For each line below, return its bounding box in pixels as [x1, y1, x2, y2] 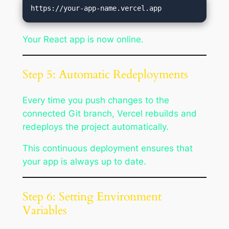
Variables [22, 202, 67, 219]
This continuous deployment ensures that [22, 143, 193, 154]
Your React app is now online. [22, 34, 144, 45]
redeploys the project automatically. [22, 121, 169, 132]
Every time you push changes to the [22, 95, 169, 105]
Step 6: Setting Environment [22, 189, 162, 205]
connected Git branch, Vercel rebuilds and [22, 108, 197, 119]
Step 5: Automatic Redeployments [22, 66, 188, 83]
